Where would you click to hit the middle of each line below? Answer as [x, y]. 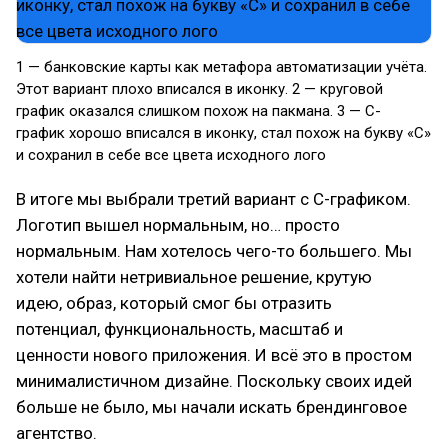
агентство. [56, 433]
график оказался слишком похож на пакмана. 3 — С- [198, 111]
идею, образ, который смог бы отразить [174, 303]
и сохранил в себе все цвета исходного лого [171, 155]
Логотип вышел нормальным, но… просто [178, 225]
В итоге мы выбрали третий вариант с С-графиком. [213, 199]
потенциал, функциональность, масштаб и [179, 329]
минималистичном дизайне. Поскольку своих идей [214, 381]
